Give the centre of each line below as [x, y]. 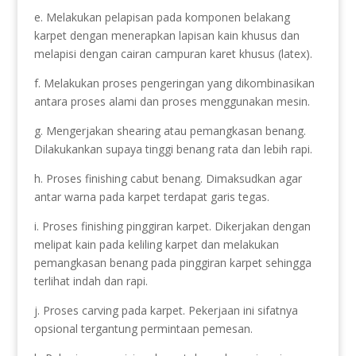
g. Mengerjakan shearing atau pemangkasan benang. [170, 130]
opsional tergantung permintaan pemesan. [143, 328]
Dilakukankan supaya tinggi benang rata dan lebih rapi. [173, 149]
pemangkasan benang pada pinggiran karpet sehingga [172, 262]
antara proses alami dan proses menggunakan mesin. [172, 101]
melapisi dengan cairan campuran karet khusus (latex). [173, 53]
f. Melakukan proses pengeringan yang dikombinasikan [174, 83]
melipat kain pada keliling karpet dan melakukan [156, 244]
